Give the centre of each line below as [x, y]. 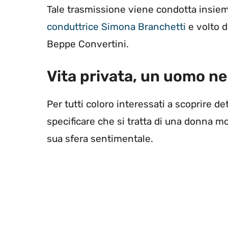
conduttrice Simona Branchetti [116, 26]
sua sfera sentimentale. [100, 139]
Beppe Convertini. [88, 44]
